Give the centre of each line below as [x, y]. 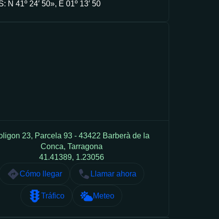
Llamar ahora [113, 174]
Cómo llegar [41, 174]
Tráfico [53, 196]
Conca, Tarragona [71, 147]
